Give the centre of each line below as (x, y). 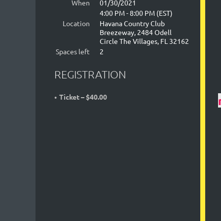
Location (76, 23)
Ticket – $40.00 (83, 97)
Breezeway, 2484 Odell (136, 32)
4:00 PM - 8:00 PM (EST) (136, 13)
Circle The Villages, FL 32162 (144, 41)
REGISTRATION (90, 74)
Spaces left (73, 52)
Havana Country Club (132, 23)
